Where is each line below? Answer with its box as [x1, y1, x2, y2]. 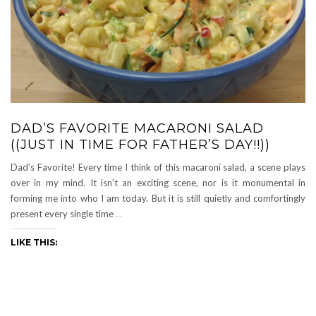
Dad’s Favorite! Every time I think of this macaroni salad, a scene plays [11, 161, 305, 173]
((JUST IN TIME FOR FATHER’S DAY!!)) [11, 136, 270, 152]
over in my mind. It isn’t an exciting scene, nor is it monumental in [11, 176, 305, 188]
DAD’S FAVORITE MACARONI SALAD [11, 120, 264, 136]
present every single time [11, 207, 116, 219]
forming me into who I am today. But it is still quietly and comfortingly [11, 192, 305, 204]
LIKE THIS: [11, 236, 57, 248]
